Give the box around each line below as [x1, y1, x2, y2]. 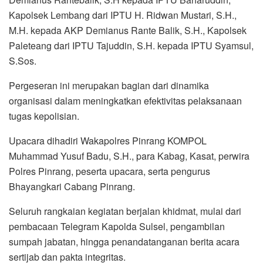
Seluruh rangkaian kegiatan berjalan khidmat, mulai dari [9, 204, 241, 218]
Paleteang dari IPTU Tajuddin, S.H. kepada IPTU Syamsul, [9, 38, 254, 52]
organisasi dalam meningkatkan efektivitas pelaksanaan [9, 93, 242, 107]
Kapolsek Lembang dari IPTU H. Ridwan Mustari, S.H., [9, 8, 237, 22]
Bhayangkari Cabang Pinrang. [9, 179, 137, 193]
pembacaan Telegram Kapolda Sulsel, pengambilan [9, 219, 225, 233]
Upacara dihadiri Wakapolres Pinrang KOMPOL [9, 133, 207, 147]
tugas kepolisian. [9, 109, 79, 123]
